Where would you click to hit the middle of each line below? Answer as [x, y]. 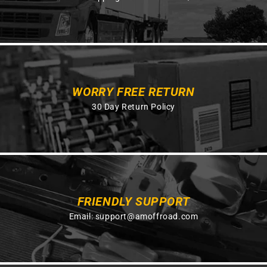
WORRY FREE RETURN [133, 91]
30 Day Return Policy [133, 106]
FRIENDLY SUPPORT [133, 201]
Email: [82, 216]
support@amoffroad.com [147, 216]
